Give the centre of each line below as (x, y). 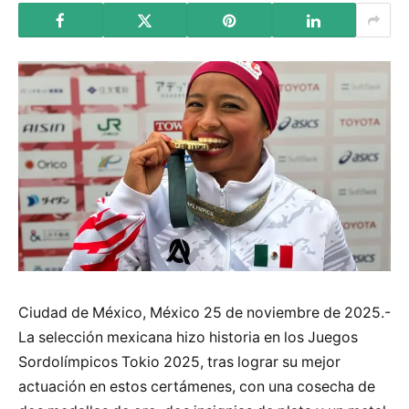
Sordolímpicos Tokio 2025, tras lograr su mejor (179, 362)
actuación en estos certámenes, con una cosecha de (197, 386)
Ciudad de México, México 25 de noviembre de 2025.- (204, 312)
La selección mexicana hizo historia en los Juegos (188, 337)
